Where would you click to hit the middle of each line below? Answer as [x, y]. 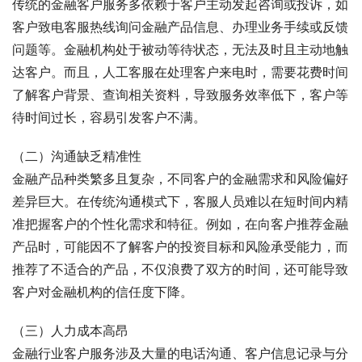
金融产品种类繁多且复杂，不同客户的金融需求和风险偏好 [180, 178]
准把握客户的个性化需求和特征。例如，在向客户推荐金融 [180, 223]
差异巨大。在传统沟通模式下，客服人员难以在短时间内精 [180, 201]
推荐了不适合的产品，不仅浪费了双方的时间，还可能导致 [180, 269]
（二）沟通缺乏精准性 [77, 156]
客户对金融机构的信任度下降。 [103, 291]
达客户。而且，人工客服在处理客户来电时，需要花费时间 [180, 72]
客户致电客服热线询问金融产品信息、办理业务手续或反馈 [180, 26]
